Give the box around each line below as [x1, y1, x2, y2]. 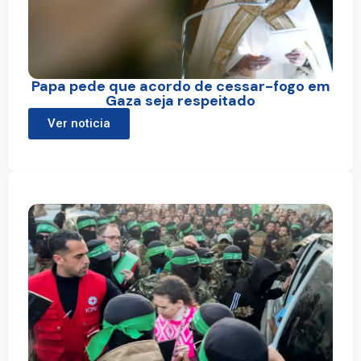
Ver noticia [48, 115, 110, 131]
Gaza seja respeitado [106, 90, 255, 110]
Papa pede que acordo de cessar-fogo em [31, 76, 330, 96]
